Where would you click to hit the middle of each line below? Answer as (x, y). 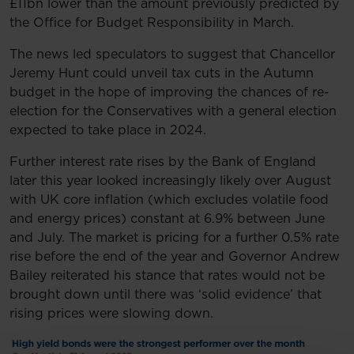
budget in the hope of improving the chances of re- (169, 92)
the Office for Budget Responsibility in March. (152, 23)
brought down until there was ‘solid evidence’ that (166, 294)
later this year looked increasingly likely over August (170, 181)
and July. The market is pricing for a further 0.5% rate (174, 237)
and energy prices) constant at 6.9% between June (167, 218)
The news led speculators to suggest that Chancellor (172, 54)
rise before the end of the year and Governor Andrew (175, 256)
